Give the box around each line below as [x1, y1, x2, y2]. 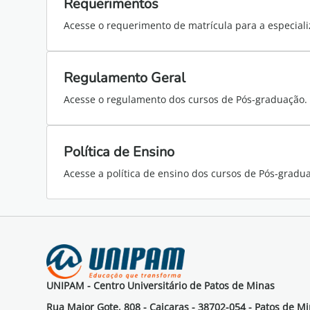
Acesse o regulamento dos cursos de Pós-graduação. [64, 93, 308, 106]
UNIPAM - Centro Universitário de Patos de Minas [46, 279, 275, 292]
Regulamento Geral [64, 69, 186, 87]
